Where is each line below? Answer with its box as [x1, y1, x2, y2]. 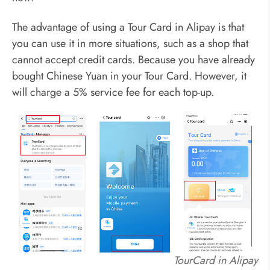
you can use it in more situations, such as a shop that [12, 36, 248, 52]
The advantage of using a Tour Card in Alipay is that [12, 19, 244, 36]
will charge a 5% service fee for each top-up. [12, 84, 214, 101]
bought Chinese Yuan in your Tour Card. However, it [12, 68, 246, 84]
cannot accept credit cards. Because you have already [12, 52, 255, 68]
